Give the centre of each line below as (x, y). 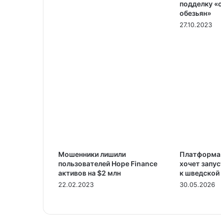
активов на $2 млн (90, 173)
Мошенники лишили (92, 154)
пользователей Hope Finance (108, 163)
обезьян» (195, 13)
